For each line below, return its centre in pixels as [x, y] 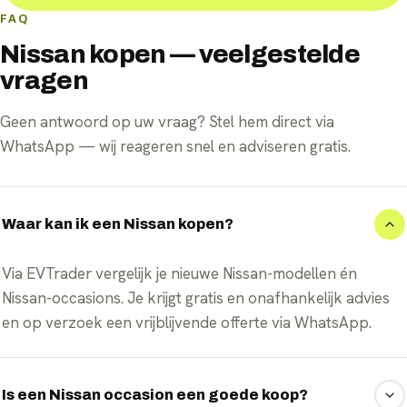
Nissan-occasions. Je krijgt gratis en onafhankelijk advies [196, 298]
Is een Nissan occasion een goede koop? [155, 395]
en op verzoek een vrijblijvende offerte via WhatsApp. [187, 323]
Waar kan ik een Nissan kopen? [118, 224]
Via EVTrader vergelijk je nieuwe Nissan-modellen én [179, 274]
